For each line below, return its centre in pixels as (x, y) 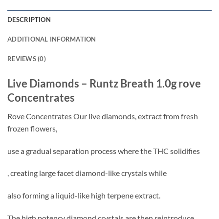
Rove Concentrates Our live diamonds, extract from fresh (103, 116)
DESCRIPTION (29, 19)
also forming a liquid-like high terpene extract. (84, 196)
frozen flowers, (32, 128)
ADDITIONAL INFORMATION (52, 39)
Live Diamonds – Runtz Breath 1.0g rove (104, 83)
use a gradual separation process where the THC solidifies (104, 151)
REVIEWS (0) (27, 58)
